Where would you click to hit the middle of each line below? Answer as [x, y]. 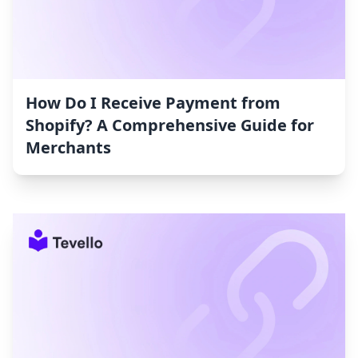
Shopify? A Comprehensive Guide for [170, 125]
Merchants [68, 148]
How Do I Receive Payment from [153, 103]
